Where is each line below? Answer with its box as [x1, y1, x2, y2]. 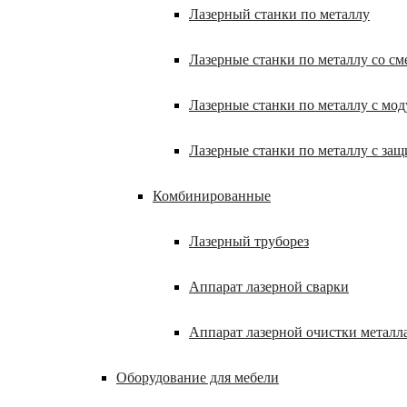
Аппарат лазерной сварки [189, 279, 349, 294]
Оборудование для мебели [116, 370, 279, 385]
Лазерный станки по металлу [189, 6, 370, 22]
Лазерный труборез [189, 233, 309, 249]
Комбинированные [153, 188, 271, 203]
